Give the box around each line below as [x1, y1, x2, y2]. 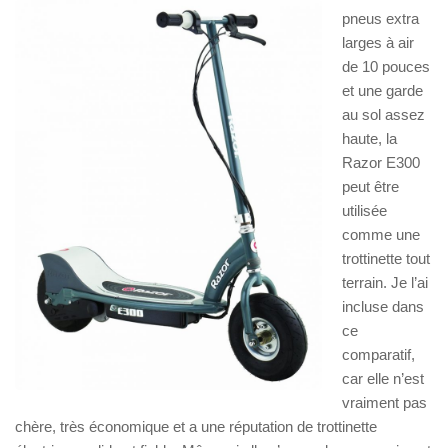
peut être [342, 178, 399, 196]
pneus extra [342, 10, 419, 28]
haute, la [342, 130, 397, 148]
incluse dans [342, 298, 424, 316]
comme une [342, 226, 420, 244]
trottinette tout [342, 250, 430, 268]
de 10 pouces [342, 58, 430, 76]
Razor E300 [342, 154, 420, 172]
